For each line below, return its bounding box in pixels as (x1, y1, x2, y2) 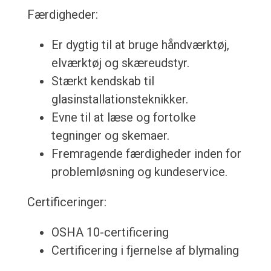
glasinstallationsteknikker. (51, 92, 188, 107)
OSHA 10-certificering (51, 225, 169, 240)
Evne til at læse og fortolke (51, 110, 196, 125)
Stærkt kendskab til (51, 74, 154, 89)
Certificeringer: (27, 195, 106, 210)
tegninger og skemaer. (51, 128, 169, 143)
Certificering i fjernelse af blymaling (51, 243, 239, 258)
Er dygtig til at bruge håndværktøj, (51, 38, 229, 53)
